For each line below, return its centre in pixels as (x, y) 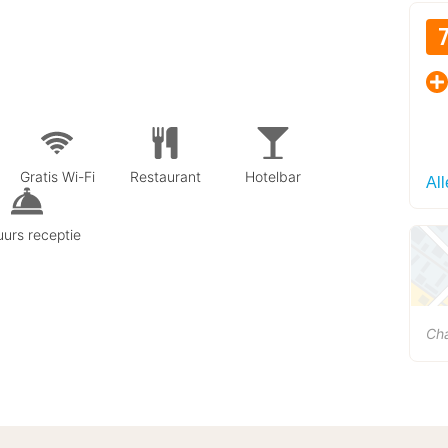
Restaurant (165, 176)
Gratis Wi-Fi (57, 176)
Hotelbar (273, 176)
